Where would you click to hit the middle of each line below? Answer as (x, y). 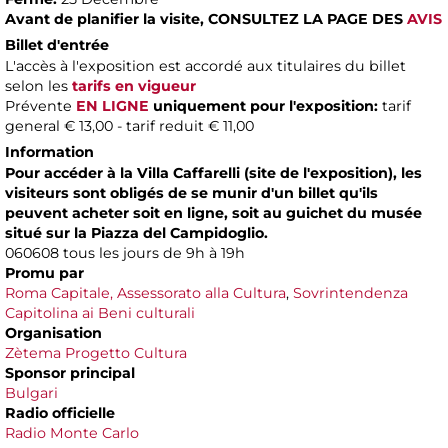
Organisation (53, 332)
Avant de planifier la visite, (104, 18)
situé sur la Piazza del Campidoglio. (136, 232)
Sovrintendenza (350, 292)
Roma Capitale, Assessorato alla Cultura (145, 292)
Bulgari (31, 392)
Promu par (44, 272)
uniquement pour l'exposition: (267, 105)
